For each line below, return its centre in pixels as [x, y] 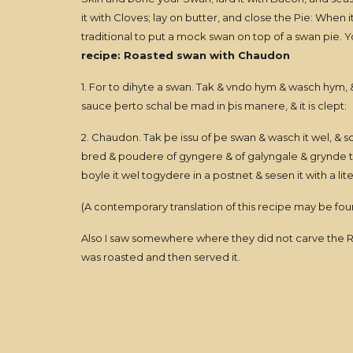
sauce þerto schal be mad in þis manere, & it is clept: [214, 106]
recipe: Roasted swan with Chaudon [185, 55]
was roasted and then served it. [160, 257]
